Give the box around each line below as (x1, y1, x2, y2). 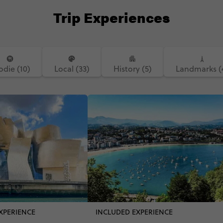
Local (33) (54, 63, 90, 75)
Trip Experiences (53, 7, 170, 27)
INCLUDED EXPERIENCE (96, 207, 173, 218)
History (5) (113, 63, 152, 75)
